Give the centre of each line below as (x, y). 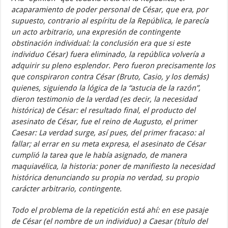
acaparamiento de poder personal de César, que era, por (110, 10)
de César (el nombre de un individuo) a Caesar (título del (110, 221)
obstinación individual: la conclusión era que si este (101, 43)
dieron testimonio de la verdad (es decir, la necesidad (104, 99)
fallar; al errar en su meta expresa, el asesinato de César (109, 144)
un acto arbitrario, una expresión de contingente (96, 32)
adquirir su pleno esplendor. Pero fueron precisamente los (113, 66)
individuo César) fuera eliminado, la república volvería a (108, 54)
